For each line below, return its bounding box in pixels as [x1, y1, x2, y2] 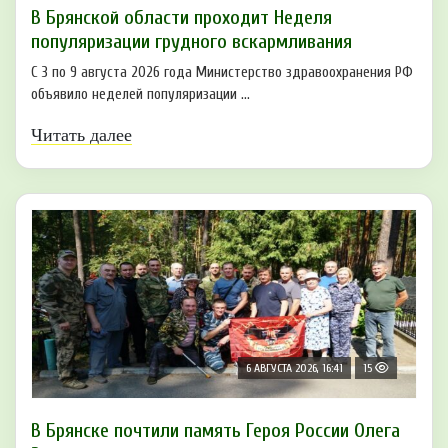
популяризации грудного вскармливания [31, 29, 352, 53]
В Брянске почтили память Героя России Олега [31, 418, 400, 442]
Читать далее [31, 124, 132, 145]
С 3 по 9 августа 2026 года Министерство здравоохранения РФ [31, 63, 413, 81]
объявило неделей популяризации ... [31, 85, 250, 103]
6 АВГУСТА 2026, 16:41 [246, 360, 343, 375]
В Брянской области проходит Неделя [31, 5, 332, 29]
